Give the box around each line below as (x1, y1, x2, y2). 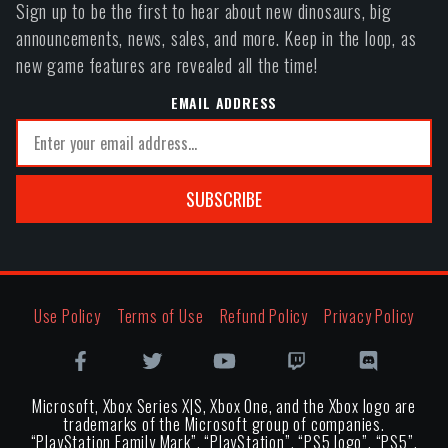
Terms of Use (116, 303, 204, 328)
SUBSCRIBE (186, 185, 262, 212)
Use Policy (33, 303, 101, 328)
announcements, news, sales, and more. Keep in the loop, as (16, 24, 417, 51)
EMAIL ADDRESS (170, 91, 278, 113)
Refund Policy (219, 303, 308, 328)
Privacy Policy (323, 303, 415, 328)
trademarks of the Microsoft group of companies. (63, 411, 385, 436)
